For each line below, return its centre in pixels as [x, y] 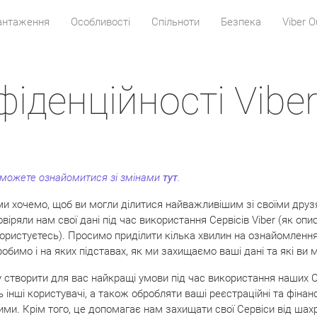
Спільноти [175, 22]
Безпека [241, 22]
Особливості [100, 22]
